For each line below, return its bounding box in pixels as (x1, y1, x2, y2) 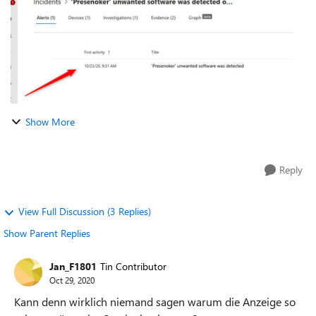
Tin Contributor (100, 259, 166, 273)
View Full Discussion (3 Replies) (18, 205, 151, 218)
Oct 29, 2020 (49, 274, 95, 286)
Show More (25, 115, 75, 128)
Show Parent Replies (4, 226, 90, 240)
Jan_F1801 (49, 259, 97, 273)
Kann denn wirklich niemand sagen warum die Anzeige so (14, 294, 296, 309)
